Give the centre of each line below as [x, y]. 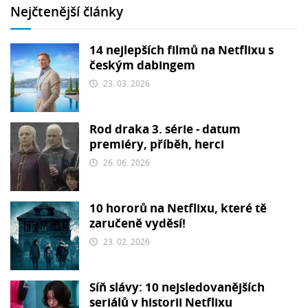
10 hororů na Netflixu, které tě [178, 209]
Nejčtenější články [67, 13]
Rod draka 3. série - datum [165, 130]
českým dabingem [142, 66]
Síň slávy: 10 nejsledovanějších [177, 288]
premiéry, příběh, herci [157, 145]
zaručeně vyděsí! [137, 224]
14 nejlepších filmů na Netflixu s [181, 51]
